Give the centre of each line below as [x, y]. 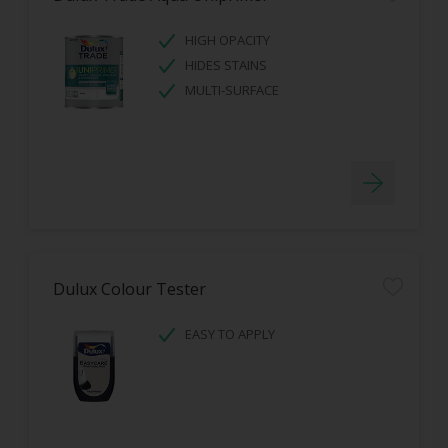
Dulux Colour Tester [129, 289]
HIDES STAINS [226, 65]
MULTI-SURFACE [232, 90]
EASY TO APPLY [230, 334]
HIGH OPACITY [227, 40]
